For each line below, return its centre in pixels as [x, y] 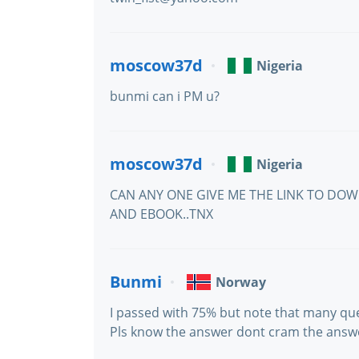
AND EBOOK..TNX [161, 214]
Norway [241, 282]
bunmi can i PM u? [165, 96]
